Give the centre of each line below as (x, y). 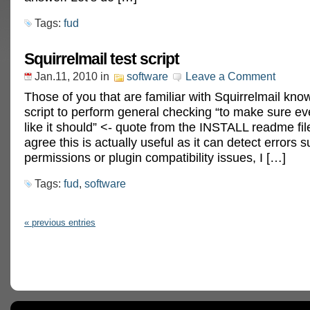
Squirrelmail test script (102, 59)
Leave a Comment (230, 76)
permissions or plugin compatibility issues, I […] (155, 157)
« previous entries (60, 222)
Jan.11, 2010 (66, 76)
